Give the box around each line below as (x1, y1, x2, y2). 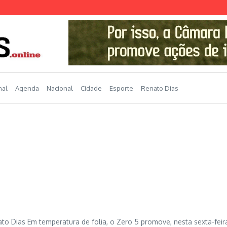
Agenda (15, 84, 39, 92)
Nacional (47, 84, 73, 92)
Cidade (81, 84, 102, 92)
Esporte (109, 84, 133, 92)
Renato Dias (141, 84, 178, 92)
